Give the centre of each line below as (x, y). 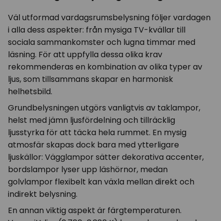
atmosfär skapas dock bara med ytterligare (93, 145)
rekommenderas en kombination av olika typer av (105, 67)
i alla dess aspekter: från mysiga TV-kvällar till (97, 30)
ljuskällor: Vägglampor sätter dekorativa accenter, (106, 157)
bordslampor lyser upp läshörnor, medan (88, 170)
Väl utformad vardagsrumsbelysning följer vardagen (109, 18)
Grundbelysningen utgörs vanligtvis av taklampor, (104, 108)
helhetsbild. (30, 92)
